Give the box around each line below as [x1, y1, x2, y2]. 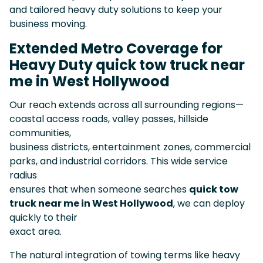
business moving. [9, 16, 87, 31]
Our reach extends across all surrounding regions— [9, 97, 244, 112]
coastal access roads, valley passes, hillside [9, 112, 208, 126]
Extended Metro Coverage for [9, 38, 222, 58]
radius [9, 168, 37, 182]
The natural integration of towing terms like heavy [9, 248, 240, 262]
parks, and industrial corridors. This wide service [9, 154, 228, 168]
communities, [9, 126, 71, 140]
